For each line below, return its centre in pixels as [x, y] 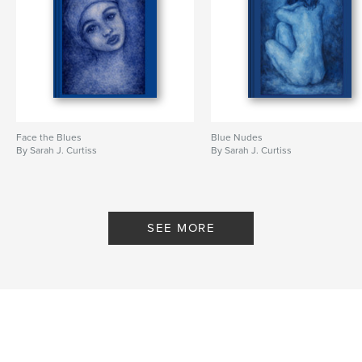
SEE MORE [181, 227]
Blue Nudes [237, 137]
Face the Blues [49, 137]
